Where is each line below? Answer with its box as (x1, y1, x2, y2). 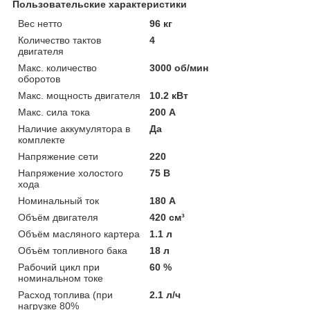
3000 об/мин (149, 62, 209, 73)
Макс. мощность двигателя (18, 89, 140, 101)
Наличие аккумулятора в (18, 122, 130, 134)
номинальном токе (18, 272, 103, 284)
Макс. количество (18, 62, 97, 73)
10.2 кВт (149, 89, 189, 101)
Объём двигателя (18, 211, 98, 223)
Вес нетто (18, 17, 62, 29)
